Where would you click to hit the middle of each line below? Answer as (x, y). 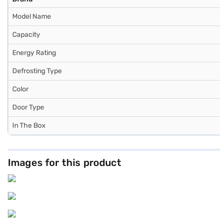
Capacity (26, 35)
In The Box (29, 125)
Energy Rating (34, 53)
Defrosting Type (37, 71)
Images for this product (65, 163)
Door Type (28, 107)
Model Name (32, 16)
